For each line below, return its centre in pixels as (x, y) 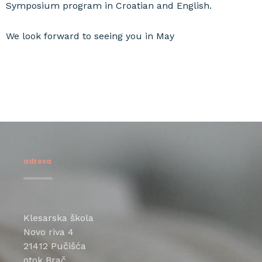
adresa (37, 161)
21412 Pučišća (55, 246)
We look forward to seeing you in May (90, 36)
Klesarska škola (58, 218)
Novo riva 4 (49, 232)
